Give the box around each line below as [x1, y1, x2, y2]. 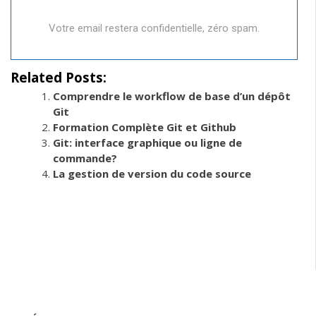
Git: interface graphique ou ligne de [53, 135, 242, 150]
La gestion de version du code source [53, 166, 251, 181]
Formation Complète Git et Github [53, 119, 236, 134]
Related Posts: [11, 68, 107, 86]
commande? [53, 150, 117, 165]
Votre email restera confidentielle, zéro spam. [49, 22, 260, 35]
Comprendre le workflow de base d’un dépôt [53, 88, 291, 103]
